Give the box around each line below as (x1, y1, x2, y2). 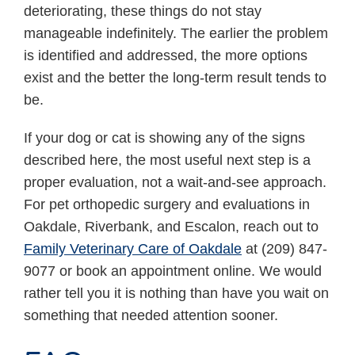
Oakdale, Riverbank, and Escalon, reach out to (24, 218, 319, 235)
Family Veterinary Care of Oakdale (24, 240, 242, 257)
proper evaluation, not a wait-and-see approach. (24, 174, 326, 190)
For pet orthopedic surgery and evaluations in (24, 196, 310, 212)
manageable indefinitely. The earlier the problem (24, 25, 328, 41)
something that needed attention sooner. (24, 307, 278, 323)
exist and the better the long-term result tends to (24, 69, 326, 86)
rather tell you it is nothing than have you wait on (24, 284, 329, 301)
